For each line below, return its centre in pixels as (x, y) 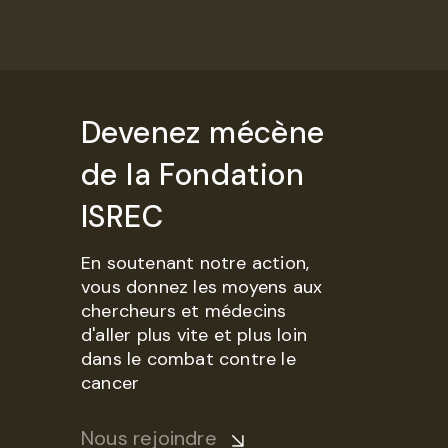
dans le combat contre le (188, 359)
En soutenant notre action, (195, 263)
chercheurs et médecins (184, 311)
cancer (110, 383)
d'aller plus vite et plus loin (194, 335)
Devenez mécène (203, 132)
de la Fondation (192, 174)
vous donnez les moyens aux (202, 287)
